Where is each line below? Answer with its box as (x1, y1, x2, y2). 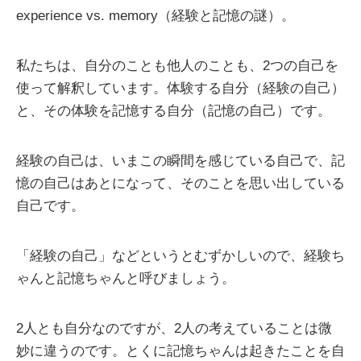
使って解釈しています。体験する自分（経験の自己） (16, 81, 345, 97)
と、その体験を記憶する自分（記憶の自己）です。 (16, 103, 331, 119)
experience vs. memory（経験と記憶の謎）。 (16, 8, 295, 24)
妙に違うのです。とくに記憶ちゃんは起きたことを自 (16, 343, 345, 359)
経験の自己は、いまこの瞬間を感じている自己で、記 (16, 153, 345, 169)
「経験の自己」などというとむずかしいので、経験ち (16, 248, 345, 264)
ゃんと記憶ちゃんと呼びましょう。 (16, 271, 235, 287)
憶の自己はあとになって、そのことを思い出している (16, 176, 345, 192)
